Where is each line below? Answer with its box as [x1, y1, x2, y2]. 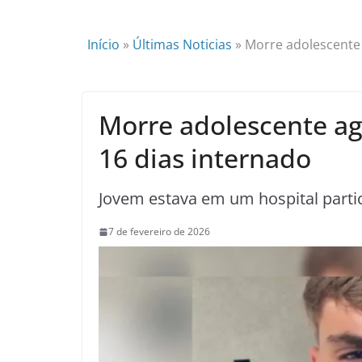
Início [87, 36, 120, 53]
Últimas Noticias [133, 36, 232, 53]
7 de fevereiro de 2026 [108, 225, 210, 238]
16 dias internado [99, 141, 311, 175]
